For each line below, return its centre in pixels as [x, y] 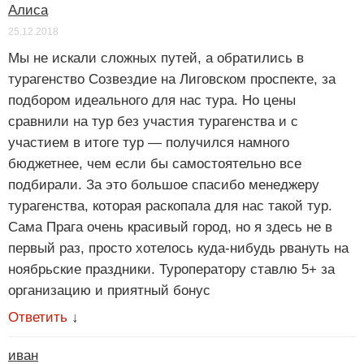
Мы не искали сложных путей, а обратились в [156, 58]
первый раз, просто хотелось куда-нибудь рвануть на [178, 249]
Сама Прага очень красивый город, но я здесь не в [170, 227]
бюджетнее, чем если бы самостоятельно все [155, 164]
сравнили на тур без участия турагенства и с [153, 122]
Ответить [38, 318]
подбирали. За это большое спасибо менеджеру [164, 185]
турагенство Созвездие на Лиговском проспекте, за [172, 80]
